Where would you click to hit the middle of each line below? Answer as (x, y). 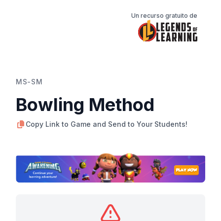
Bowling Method (85, 104)
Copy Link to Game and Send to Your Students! (107, 124)
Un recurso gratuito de (164, 16)
